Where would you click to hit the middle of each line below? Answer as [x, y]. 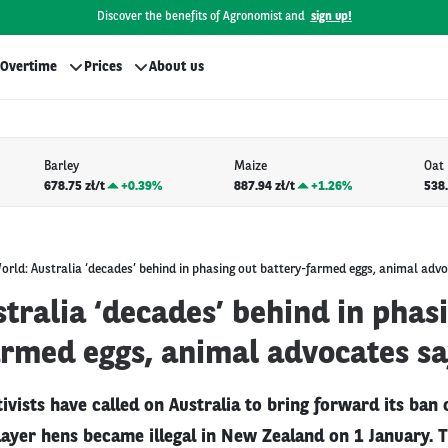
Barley [61, 167]
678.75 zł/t [74, 186]
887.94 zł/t [264, 186]
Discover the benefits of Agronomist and [200, 17]
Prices [103, 67]
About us [176, 67]
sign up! [331, 17]
